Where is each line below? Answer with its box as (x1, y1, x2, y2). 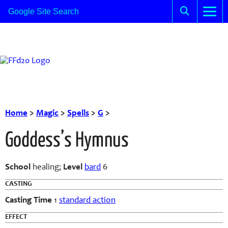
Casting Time (5, 196, 52, 205)
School (5, 163, 31, 172)
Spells (67, 109, 89, 118)
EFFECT (5, 214, 27, 221)
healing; (31, 163, 63, 172)
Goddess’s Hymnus (5, 131, 129, 151)
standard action (59, 196, 116, 205)
